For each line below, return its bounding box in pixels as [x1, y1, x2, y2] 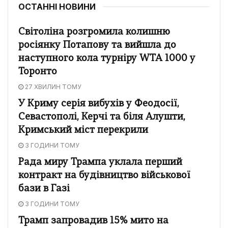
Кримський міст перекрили [18, 125, 148, 135]
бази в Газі [18, 184, 70, 194]
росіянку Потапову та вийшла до [18, 40, 176, 50]
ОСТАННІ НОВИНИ [18, 1, 96, 12]
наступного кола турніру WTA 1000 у [18, 53, 195, 64]
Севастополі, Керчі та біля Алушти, [18, 112, 185, 122]
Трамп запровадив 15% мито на [18, 216, 168, 226]
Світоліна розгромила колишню [18, 27, 170, 37]
